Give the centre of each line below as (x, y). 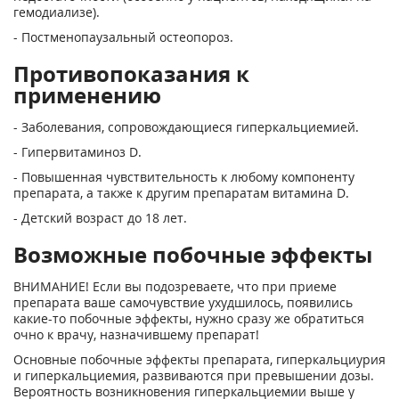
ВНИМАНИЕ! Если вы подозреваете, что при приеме (175, 286)
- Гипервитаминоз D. (77, 152)
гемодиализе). (57, 12)
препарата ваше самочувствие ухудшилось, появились (183, 302)
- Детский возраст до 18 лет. (100, 218)
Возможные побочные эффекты (193, 254)
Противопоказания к (131, 73)
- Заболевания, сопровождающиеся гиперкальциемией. (186, 127)
